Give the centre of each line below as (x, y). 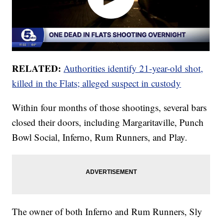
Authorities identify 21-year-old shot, (134, 68)
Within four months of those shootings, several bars (110, 107)
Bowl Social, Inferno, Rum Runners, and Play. (100, 137)
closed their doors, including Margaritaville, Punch (108, 122)
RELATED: (37, 68)
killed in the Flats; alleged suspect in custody (97, 83)
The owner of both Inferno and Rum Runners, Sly (107, 211)
